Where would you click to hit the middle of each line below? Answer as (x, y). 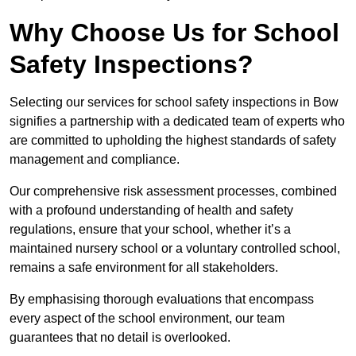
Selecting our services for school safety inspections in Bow (174, 103)
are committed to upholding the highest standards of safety (173, 141)
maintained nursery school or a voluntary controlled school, (175, 249)
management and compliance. (96, 160)
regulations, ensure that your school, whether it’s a (150, 230)
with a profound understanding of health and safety (151, 211)
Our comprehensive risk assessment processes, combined (173, 192)
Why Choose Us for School (174, 33)
